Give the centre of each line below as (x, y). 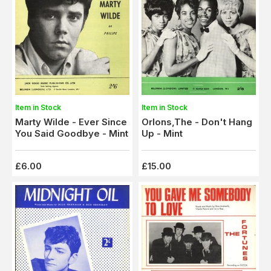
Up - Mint (162, 133)
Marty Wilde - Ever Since (71, 122)
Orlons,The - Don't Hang (197, 122)
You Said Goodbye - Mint (72, 133)
